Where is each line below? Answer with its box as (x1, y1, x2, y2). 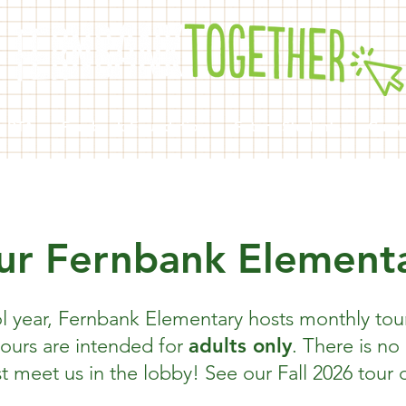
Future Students (234, 118, 341, 135)
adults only (188, 333, 292, 358)
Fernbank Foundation (62, 118, 207, 135)
